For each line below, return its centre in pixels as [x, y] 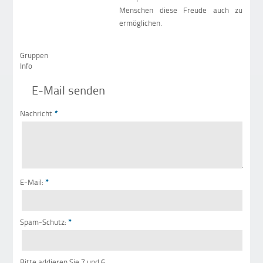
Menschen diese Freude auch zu [181, 10]
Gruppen [34, 55]
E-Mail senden [69, 90]
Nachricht [36, 114]
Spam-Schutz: [43, 222]
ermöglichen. [141, 23]
